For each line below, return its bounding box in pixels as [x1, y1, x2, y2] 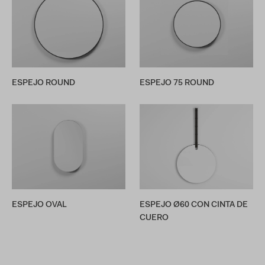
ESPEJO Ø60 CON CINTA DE [140, 201, 248, 209]
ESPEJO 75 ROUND [140, 79, 214, 88]
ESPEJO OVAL [12, 201, 67, 209]
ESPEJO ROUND [12, 79, 75, 88]
